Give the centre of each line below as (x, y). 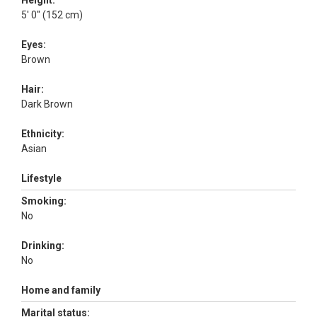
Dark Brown (48, 104)
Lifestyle (41, 178)
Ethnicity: (43, 134)
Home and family (61, 290)
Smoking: (44, 201)
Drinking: (43, 246)
